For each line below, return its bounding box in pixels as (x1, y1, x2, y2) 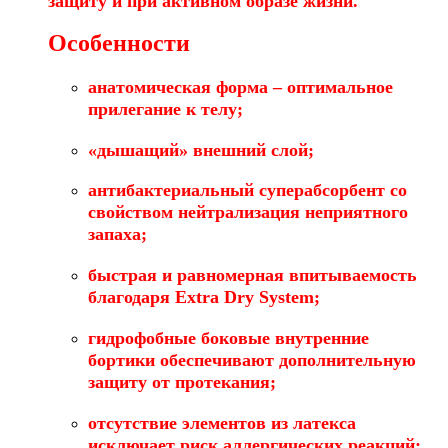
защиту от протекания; (88, 371, 276, 392)
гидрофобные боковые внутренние (88, 327, 369, 348)
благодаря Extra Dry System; (88, 287, 320, 308)
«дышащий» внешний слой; (88, 139, 314, 160)
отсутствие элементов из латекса (88, 412, 356, 433)
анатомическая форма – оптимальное (88, 77, 393, 97)
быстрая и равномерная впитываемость (88, 265, 417, 286)
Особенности (48, 30, 190, 57)
